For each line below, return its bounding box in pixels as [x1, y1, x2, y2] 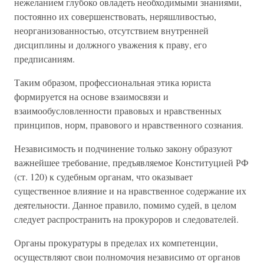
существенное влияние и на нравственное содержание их [14, 184, 246, 197]
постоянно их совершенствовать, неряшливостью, [14, 10, 216, 22]
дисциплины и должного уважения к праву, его [14, 38, 207, 51]
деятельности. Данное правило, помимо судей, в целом [14, 199, 236, 211]
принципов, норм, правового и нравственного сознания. [14, 118, 243, 131]
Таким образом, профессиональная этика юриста [14, 76, 211, 88]
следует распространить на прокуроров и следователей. [14, 213, 239, 225]
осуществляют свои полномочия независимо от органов [14, 250, 240, 263]
